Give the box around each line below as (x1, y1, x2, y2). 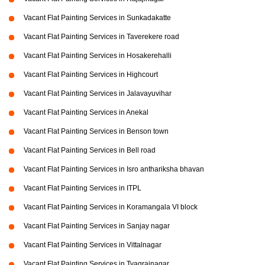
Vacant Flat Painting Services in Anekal (24, 108, 148, 117)
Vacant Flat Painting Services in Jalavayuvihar (24, 89, 172, 98)
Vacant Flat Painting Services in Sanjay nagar (24, 221, 170, 230)
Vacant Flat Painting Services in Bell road (24, 146, 156, 154)
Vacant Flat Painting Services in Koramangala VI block (24, 202, 198, 211)
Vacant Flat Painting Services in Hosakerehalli (24, 51, 172, 60)
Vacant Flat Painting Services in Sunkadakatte (24, 13, 171, 22)
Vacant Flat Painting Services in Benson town (24, 127, 169, 135)
